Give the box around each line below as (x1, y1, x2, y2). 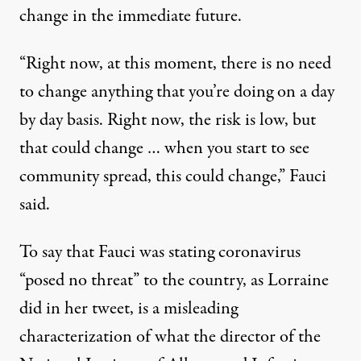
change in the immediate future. (19, 3, 242, 30)
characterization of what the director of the (19, 324, 321, 351)
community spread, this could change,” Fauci (19, 164, 326, 190)
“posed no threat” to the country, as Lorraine (19, 268, 329, 294)
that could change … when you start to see (19, 135, 309, 162)
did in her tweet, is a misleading (19, 296, 238, 322)
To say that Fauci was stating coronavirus (19, 239, 301, 266)
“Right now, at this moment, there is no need (19, 51, 331, 77)
